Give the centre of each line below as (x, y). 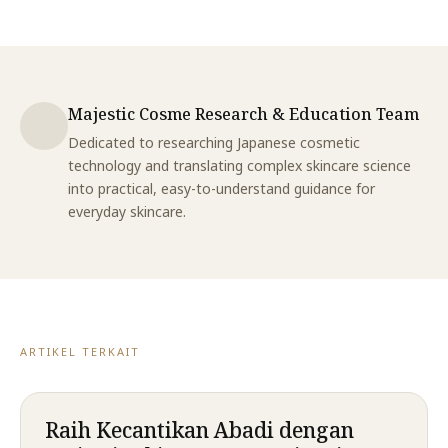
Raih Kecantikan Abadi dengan (199, 429)
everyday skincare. (127, 211)
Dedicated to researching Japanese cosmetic (214, 142)
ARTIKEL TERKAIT (80, 351)
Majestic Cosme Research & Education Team (243, 113)
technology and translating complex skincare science (239, 165)
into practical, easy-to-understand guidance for (221, 188)
